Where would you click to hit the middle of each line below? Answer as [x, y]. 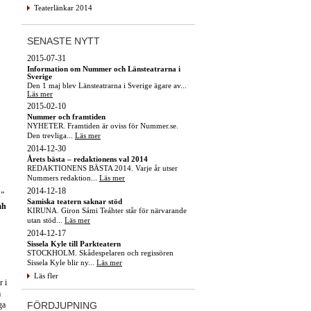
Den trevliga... [51, 135]
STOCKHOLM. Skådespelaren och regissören [100, 252]
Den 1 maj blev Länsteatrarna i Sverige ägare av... [107, 85]
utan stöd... [46, 220]
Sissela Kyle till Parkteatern [74, 243]
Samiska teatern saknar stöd [75, 201]
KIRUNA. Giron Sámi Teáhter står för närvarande [107, 210]
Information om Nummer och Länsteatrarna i [104, 68]
